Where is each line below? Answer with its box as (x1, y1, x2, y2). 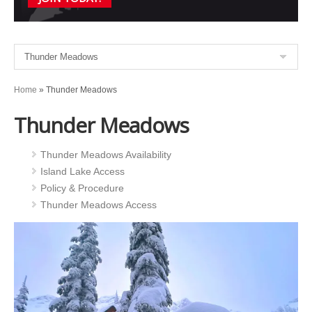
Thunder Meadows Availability (40, 149, 171, 160)
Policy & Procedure (40, 182, 124, 194)
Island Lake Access (40, 166, 125, 177)
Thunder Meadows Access (40, 199, 157, 210)
